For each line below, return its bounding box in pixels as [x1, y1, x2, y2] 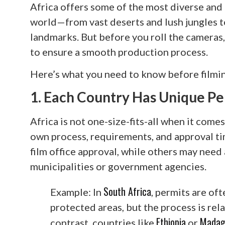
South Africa [103, 183, 151, 199]
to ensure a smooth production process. [30, 46, 208, 58]
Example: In [50, 185, 103, 198]
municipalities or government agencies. [30, 160, 206, 172]
